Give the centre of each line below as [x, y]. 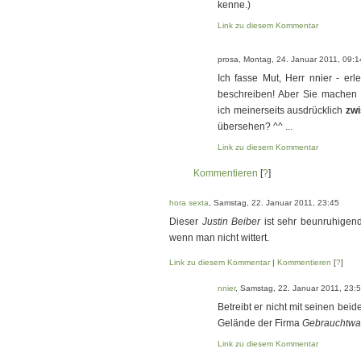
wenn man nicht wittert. [219, 238]
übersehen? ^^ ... [255, 127]
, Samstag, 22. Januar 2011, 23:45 [274, 203]
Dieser [186, 222]
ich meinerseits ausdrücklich [282, 110]
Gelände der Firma [260, 323]
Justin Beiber [231, 222]
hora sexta [189, 203]
